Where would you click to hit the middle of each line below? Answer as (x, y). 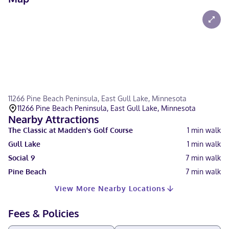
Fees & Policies (44, 213)
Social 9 (21, 158)
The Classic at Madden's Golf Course (71, 130)
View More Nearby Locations (110, 188)
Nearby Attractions (54, 119)
